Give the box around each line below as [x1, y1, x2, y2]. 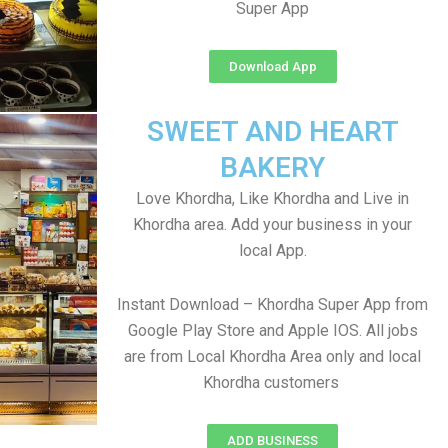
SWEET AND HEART [146, 115, 399, 148]
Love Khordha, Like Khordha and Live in [136, 189, 409, 208]
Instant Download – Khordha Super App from [117, 295, 428, 314]
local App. [238, 241, 307, 260]
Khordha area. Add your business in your [133, 215, 412, 234]
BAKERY [220, 151, 325, 184]
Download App [228, 59, 317, 74]
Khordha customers [202, 373, 343, 392]
